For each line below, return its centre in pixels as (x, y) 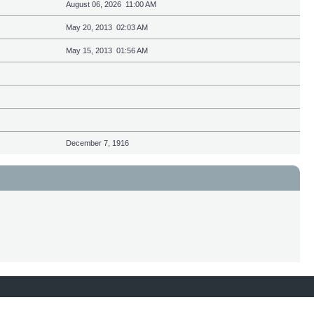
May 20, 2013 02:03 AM (107, 27)
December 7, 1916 (97, 143)
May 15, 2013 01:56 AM (107, 50)
